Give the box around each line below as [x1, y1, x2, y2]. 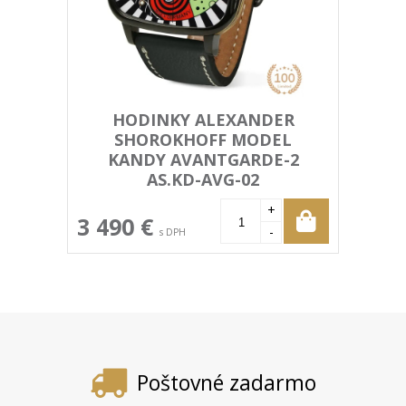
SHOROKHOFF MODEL [114, 129, 292, 151]
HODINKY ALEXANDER [111, 109, 295, 131]
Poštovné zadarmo [136, 368, 316, 398]
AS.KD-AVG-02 [147, 169, 259, 191]
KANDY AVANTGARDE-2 [107, 149, 299, 171]
